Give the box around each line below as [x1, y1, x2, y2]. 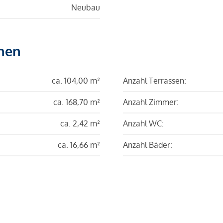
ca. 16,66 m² [58, 139, 100, 150]
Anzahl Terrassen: [123, 75, 186, 86]
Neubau [71, 2, 100, 12]
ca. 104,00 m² [52, 75, 100, 86]
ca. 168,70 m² [53, 97, 100, 107]
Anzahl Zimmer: [123, 97, 179, 107]
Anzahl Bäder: [123, 139, 172, 150]
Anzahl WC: [123, 118, 164, 128]
